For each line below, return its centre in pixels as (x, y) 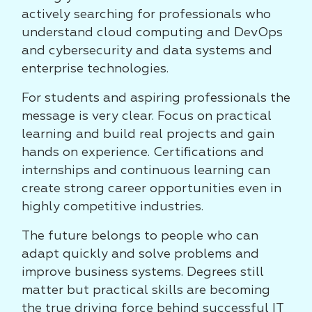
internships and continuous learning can (146, 171)
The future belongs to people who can (140, 236)
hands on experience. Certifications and (143, 153)
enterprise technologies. (95, 69)
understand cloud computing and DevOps (152, 33)
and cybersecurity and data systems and (147, 51)
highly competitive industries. (112, 207)
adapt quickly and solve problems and (140, 254)
